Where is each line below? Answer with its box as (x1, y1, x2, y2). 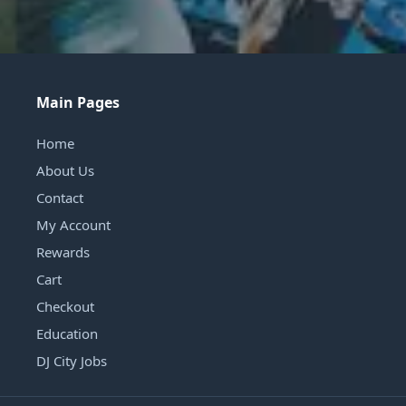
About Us (36, 160, 94, 179)
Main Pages (36, 92, 120, 112)
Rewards (36, 242, 90, 261)
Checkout (36, 296, 94, 315)
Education (36, 324, 98, 343)
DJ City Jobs (36, 351, 107, 370)
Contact (36, 188, 83, 207)
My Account (36, 215, 111, 234)
